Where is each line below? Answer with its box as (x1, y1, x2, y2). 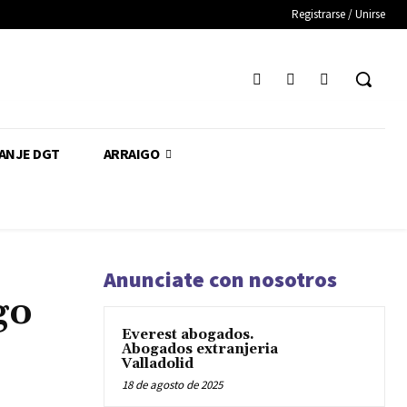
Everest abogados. (122, 326, 254, 343)
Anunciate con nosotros (104, 265, 337, 293)
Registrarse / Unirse (292, 6, 385, 22)
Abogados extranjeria (122, 341, 278, 358)
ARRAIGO (103, 144, 159, 163)
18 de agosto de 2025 (122, 377, 223, 392)
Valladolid (122, 355, 194, 372)
